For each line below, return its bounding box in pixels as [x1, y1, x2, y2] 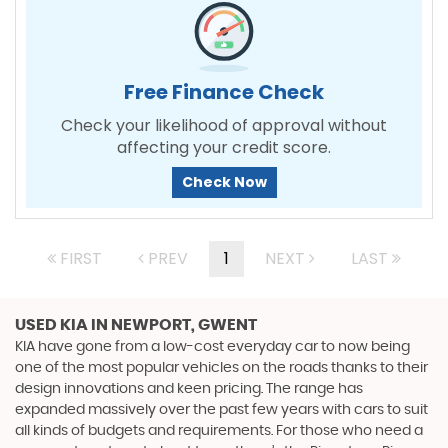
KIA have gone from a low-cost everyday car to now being [15, 339, 410, 354]
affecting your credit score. [117, 135, 331, 159]
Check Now [181, 171, 267, 192]
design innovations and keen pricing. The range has [15, 381, 363, 396]
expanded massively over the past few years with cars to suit [15, 402, 428, 417]
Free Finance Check [124, 77, 324, 106]
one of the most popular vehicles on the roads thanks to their [15, 360, 428, 375]
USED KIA [15, 316, 88, 333]
